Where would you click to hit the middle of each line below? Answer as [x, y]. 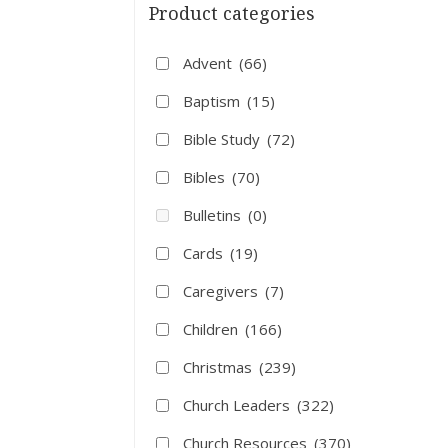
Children [213, 329]
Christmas [220, 367]
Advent [210, 63]
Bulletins [214, 215]
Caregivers [223, 291]
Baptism [214, 101]
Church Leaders [239, 405]
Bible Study [224, 139]
